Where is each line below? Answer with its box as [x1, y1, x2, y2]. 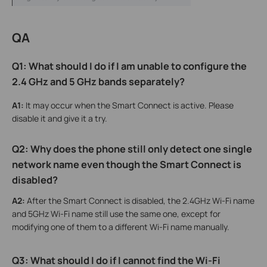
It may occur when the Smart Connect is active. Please [24, 99, 234, 111]
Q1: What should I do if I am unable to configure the [12, 59, 247, 73]
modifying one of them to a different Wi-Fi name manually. [12, 221, 229, 232]
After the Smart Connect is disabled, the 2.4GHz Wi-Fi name [25, 194, 254, 206]
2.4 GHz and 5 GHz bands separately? [12, 74, 185, 88]
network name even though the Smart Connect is [12, 157, 241, 171]
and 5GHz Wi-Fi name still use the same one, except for [12, 207, 221, 219]
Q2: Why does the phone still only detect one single [12, 142, 252, 156]
